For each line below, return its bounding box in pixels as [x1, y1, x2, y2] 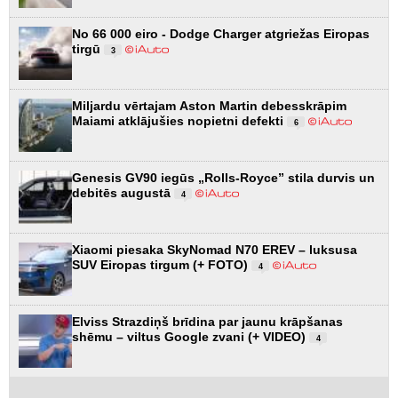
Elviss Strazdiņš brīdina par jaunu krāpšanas [72, 314, 343, 329]
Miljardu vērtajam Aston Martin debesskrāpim [72, 98, 346, 113]
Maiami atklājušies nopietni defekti [72, 113, 287, 128]
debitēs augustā [72, 185, 174, 200]
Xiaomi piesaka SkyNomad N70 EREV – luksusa [72, 242, 357, 257]
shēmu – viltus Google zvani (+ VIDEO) [72, 329, 309, 344]
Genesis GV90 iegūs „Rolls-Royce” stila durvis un [72, 170, 375, 185]
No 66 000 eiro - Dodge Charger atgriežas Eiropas [72, 26, 370, 41]
